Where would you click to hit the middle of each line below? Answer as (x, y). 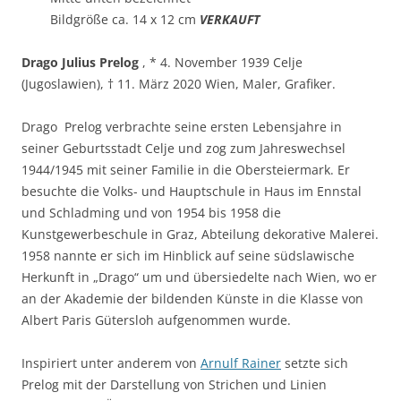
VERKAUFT (230, 19)
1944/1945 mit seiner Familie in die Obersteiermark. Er (186, 169)
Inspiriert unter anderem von (111, 363)
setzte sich (315, 363)
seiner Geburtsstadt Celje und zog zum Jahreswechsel (183, 148)
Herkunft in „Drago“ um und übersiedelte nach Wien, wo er (199, 277)
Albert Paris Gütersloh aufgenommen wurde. (156, 320)
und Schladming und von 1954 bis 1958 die (151, 212)
